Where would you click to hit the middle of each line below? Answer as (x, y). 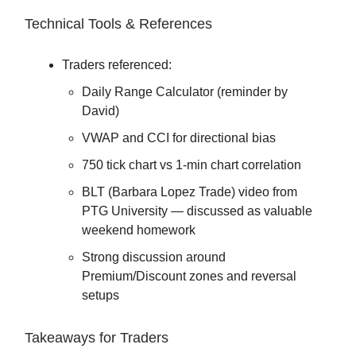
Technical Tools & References (118, 23)
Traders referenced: (117, 64)
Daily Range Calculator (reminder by (185, 91)
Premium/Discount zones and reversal (189, 276)
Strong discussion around (154, 257)
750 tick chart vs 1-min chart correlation (192, 164)
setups (101, 295)
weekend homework (139, 230)
